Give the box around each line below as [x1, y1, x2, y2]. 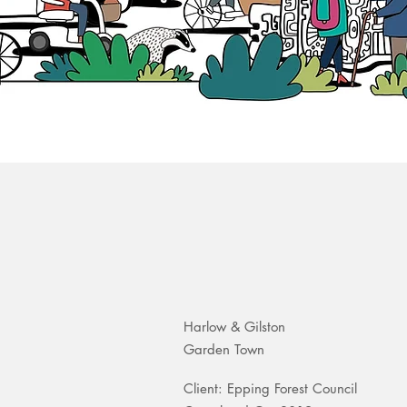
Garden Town [184, 341, 264, 358]
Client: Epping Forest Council [184, 380, 357, 397]
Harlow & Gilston [184, 318, 285, 335]
